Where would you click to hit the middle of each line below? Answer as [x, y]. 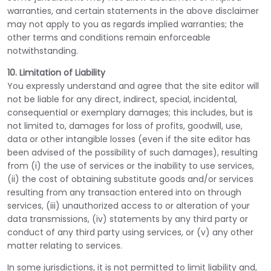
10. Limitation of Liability [56, 73]
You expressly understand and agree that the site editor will [133, 86]
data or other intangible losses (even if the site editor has [129, 139]
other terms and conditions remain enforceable [109, 38]
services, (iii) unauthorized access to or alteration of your [129, 206]
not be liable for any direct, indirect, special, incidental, [122, 99]
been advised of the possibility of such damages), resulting [132, 152]
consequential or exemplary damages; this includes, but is [130, 113]
